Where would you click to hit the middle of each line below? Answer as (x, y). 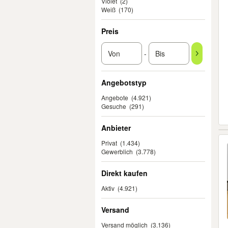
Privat (109, 143)
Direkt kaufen (124, 173)
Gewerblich (117, 151)
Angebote (115, 97)
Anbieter (116, 128)
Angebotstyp (124, 82)
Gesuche (114, 106)
